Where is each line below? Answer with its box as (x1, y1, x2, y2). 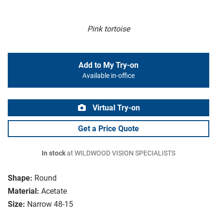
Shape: (8, 173, 32, 183)
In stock (42, 149, 65, 158)
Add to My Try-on (78, 61, 139, 70)
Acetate (41, 186, 67, 196)
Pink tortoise (87, 24, 130, 34)
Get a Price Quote (78, 124, 139, 134)
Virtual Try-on (91, 103, 140, 113)
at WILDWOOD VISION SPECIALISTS (65, 149, 175, 158)
